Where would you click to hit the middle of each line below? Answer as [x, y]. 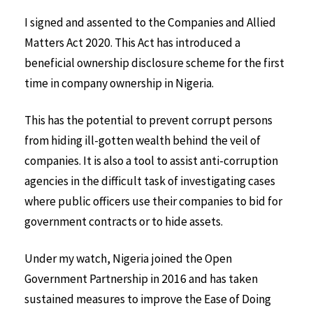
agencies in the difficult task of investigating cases [150, 181]
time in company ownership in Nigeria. [119, 83]
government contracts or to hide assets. [124, 221]
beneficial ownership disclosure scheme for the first [154, 63]
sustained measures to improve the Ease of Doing [148, 299]
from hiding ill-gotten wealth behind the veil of [143, 140]
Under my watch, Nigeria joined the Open [128, 258]
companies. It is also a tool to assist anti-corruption [151, 160]
